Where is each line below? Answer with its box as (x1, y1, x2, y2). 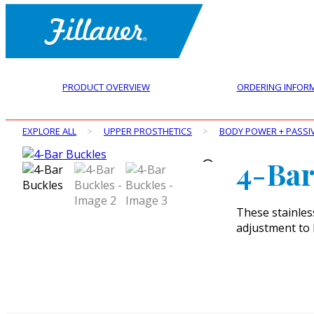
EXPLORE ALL (22, 125, 76, 137)
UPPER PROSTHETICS (103, 125, 192, 137)
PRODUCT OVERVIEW (62, 81, 151, 93)
